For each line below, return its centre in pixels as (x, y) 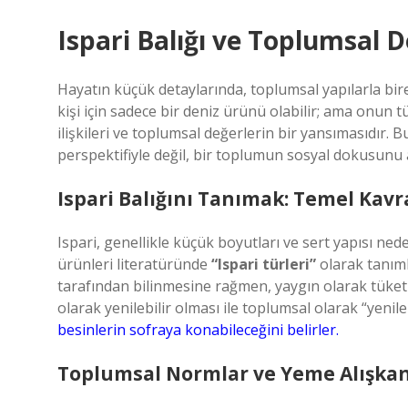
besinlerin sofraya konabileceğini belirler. (198, 330)
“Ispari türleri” (264, 264)
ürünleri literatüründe (134, 264)
